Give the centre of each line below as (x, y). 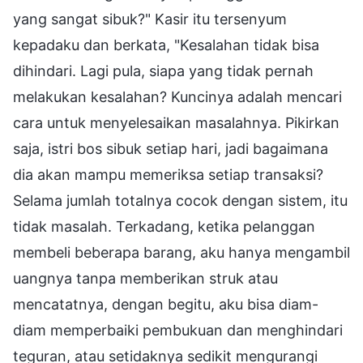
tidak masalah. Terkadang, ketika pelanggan (164, 226)
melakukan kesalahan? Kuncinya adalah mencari (177, 96)
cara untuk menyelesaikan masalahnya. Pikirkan (176, 122)
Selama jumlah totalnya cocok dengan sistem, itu (180, 200)
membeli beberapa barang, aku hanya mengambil (181, 252)
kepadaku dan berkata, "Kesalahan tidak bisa (166, 45)
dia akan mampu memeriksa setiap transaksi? (168, 174)
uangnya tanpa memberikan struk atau (145, 278)
